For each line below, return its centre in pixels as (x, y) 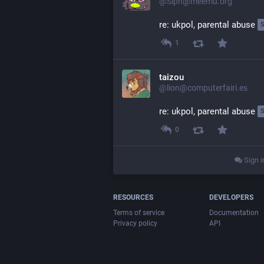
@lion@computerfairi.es (203, 88)
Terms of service (139, 213)
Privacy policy (135, 224)
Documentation (234, 213)
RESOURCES (133, 198)
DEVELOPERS (232, 198)
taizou (171, 77)
